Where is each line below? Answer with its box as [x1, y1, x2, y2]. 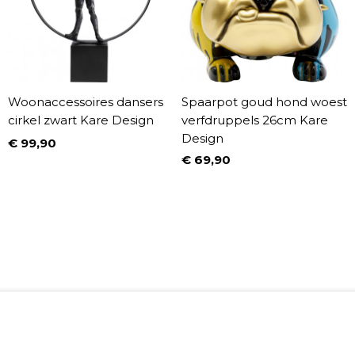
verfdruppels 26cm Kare [181, 112, 328, 128]
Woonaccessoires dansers [8, 94, 163, 109]
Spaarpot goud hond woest [181, 94, 347, 109]
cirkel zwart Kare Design [8, 112, 154, 128]
